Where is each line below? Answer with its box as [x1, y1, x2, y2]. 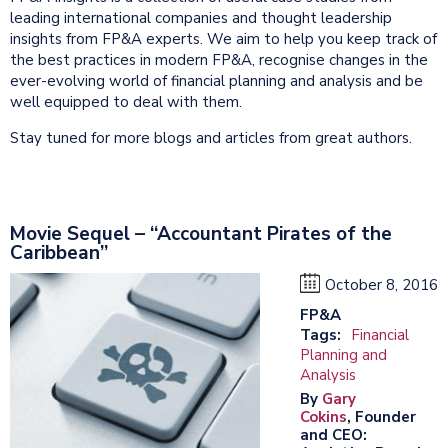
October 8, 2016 [325, 274, 438, 295]
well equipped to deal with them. [10, 91, 242, 112]
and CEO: [300, 424, 367, 445]
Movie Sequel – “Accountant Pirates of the [10, 220, 392, 247]
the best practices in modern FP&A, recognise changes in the [10, 49, 428, 70]
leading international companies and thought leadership [10, 7, 392, 28]
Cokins [300, 406, 347, 427]
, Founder [347, 406, 416, 427]
